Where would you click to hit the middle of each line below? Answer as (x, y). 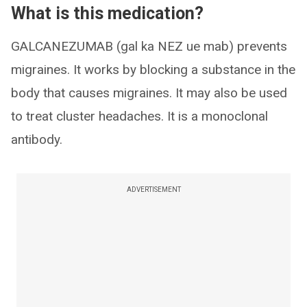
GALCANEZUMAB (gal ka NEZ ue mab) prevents (149, 46)
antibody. (37, 139)
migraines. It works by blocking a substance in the (153, 70)
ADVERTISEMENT (153, 189)
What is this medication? (107, 13)
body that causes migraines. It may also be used (149, 93)
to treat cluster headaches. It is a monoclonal (139, 116)
